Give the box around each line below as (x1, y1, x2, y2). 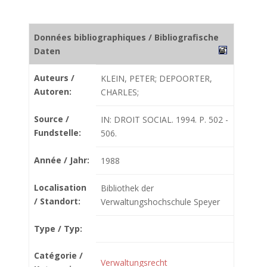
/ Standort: (34, 195, 80, 207)
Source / (34, 113, 69, 125)
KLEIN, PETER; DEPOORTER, (101, 73, 212, 84)
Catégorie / (34, 250, 83, 261)
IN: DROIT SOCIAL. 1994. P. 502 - (101, 114, 228, 125)
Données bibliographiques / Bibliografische (34, 32, 219, 43)
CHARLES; (101, 86, 139, 98)
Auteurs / (34, 72, 74, 83)
